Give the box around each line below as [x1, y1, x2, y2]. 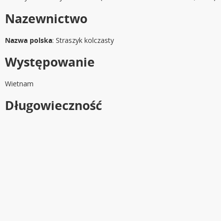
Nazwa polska [5, 36, 52, 45]
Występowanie [5, 53, 95, 71]
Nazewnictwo [5, 10, 87, 27]
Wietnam [5, 79, 34, 89]
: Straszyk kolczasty [52, 36, 114, 45]
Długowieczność [5, 97, 102, 114]
